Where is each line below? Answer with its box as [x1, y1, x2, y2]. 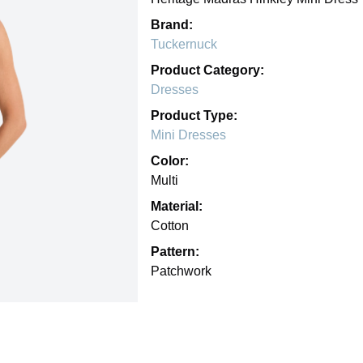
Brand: [151, 17, 193, 32]
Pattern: [151, 244, 199, 258]
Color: [151, 153, 189, 168]
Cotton [151, 218, 189, 233]
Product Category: [151, 62, 264, 77]
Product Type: [151, 108, 237, 122]
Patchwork [151, 263, 211, 278]
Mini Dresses [151, 127, 226, 142]
